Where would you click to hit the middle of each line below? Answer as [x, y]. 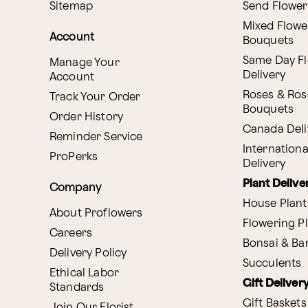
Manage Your [85, 63]
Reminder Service [96, 137]
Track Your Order [95, 97]
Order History [86, 117]
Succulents [272, 263]
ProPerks [74, 157]
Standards [77, 287]
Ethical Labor [84, 273]
